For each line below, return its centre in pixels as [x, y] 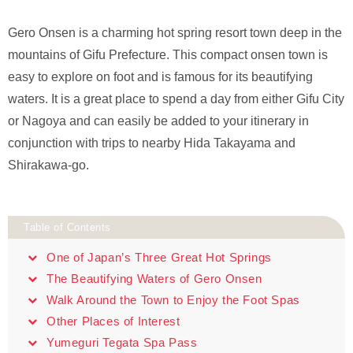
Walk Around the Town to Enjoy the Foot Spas [173, 299]
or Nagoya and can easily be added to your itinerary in [158, 121]
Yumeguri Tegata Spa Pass [122, 342]
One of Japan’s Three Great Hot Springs [159, 257]
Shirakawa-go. [48, 165]
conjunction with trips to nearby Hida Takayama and [152, 143]
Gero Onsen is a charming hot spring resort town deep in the [175, 32]
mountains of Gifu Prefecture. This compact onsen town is [168, 54]
